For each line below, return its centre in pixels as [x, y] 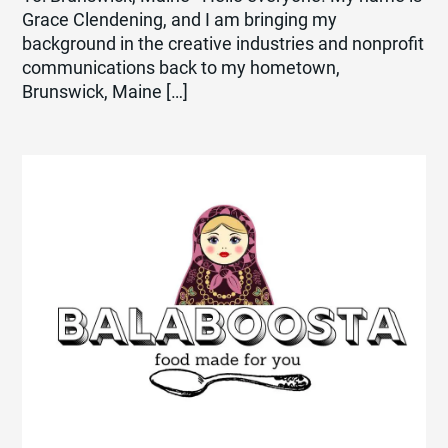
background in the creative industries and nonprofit [223, 44]
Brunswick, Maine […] [105, 92]
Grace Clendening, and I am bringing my [180, 20]
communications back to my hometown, [181, 68]
